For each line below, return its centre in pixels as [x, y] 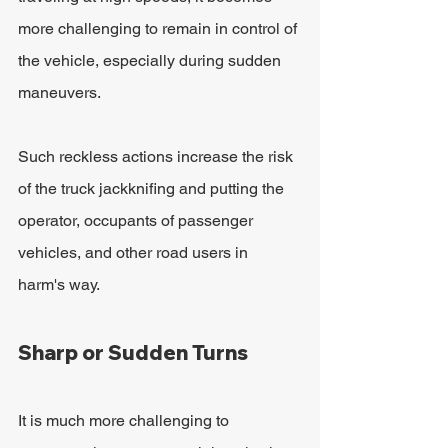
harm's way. [59, 284]
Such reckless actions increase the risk [157, 156]
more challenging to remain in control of [159, 28]
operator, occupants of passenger [137, 220]
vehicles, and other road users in [135, 252]
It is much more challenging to [125, 420]
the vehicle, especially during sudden [151, 60]
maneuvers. [61, 92]
